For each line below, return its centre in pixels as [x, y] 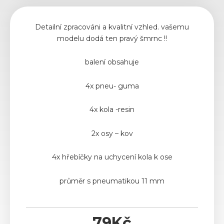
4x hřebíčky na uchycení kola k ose [112, 157]
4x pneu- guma [112, 86]
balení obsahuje [112, 62]
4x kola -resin [112, 110]
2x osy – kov [112, 133]
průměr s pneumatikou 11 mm [112, 181]
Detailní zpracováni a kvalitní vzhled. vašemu [112, 27]
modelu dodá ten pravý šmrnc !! [112, 38]
